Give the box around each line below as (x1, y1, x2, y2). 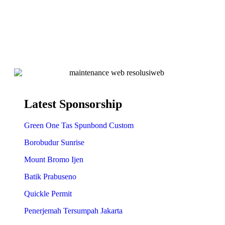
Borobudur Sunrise (24, 138, 84, 147)
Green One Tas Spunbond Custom (24, 121, 134, 130)
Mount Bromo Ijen (24, 155, 83, 164)
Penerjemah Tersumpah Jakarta (24, 206, 123, 215)
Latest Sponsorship (24, 97, 122, 111)
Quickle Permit (24, 189, 72, 198)
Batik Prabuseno (24, 172, 76, 181)
